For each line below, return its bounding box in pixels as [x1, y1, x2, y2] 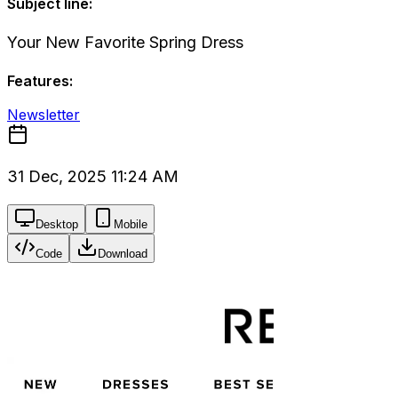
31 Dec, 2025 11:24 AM [7, 167, 179, 186]
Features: [7, 72, 73, 90]
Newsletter [7, 106, 80, 123]
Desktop [36, 218, 78, 231]
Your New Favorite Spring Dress [7, 33, 243, 52]
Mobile [114, 218, 147, 231]
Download [98, 247, 147, 260]
